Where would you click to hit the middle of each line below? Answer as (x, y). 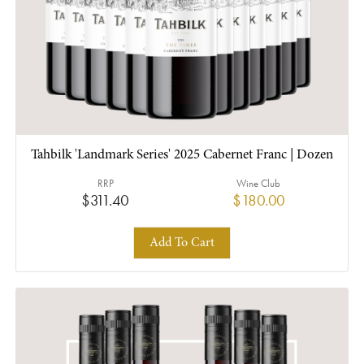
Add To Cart (182, 243)
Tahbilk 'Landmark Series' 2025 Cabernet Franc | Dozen (182, 156)
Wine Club (259, 184)
